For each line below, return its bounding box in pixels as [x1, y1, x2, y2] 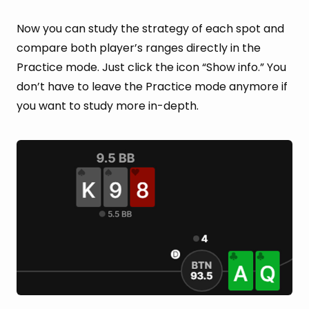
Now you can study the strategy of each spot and [17, 20, 284, 37]
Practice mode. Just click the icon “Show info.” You [17, 59, 286, 75]
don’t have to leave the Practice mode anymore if [17, 78, 288, 94]
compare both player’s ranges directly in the [17, 39, 261, 56]
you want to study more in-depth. [17, 97, 199, 114]
